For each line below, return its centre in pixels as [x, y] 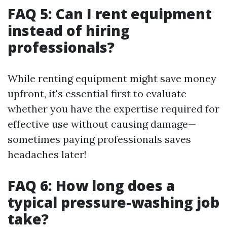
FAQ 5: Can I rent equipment [110, 14]
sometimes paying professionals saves [99, 139]
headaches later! [47, 154]
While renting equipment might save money [112, 78]
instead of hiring [69, 30]
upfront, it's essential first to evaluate [97, 93]
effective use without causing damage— [102, 124]
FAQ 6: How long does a [91, 185]
